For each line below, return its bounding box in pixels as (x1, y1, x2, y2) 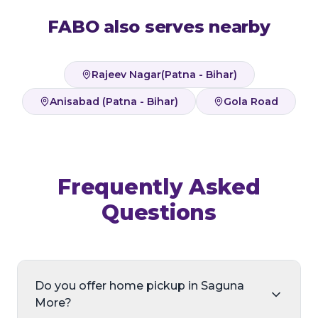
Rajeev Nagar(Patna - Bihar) (91, 68, 237, 81)
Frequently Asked (57, 174, 261, 200)
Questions (102, 199, 216, 226)
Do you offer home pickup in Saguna (35, 279, 244, 292)
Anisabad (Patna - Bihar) (50, 95, 178, 108)
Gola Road (224, 95, 278, 108)
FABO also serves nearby (48, 16, 270, 37)
